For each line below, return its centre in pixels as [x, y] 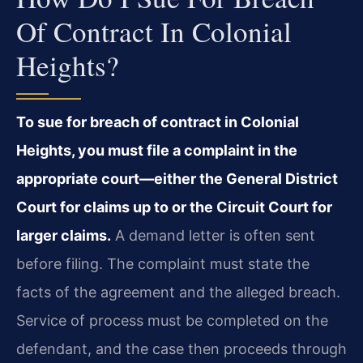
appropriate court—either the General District [177, 179]
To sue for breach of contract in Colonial [158, 122]
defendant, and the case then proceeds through [181, 349]
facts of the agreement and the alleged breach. [178, 293]
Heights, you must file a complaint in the [157, 151]
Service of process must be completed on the [172, 321]
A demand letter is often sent [213, 236]
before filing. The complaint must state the [163, 264]
